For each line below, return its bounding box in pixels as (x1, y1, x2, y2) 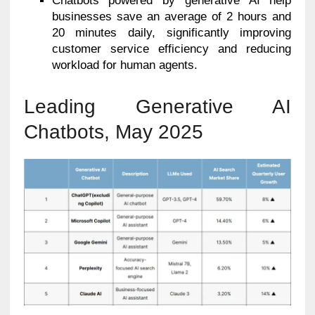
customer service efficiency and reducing (51, 42, 292, 56)
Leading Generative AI (23, 96, 292, 118)
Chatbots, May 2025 (23, 121, 203, 143)
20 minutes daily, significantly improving (51, 26, 292, 40)
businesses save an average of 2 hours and (51, 10, 292, 24)
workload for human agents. (51, 58, 198, 72)
